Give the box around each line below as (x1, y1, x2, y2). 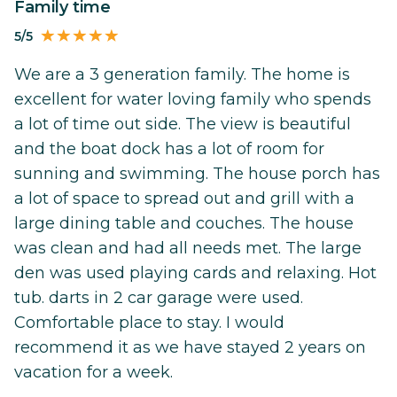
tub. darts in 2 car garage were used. (14, 288, 303, 308)
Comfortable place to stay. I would (14, 313, 284, 333)
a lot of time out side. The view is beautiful (14, 114, 351, 135)
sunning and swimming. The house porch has (14, 164, 380, 184)
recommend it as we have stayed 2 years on (14, 338, 366, 358)
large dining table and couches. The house (14, 214, 354, 234)
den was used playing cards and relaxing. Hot (14, 263, 377, 284)
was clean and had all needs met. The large (14, 238, 362, 259)
